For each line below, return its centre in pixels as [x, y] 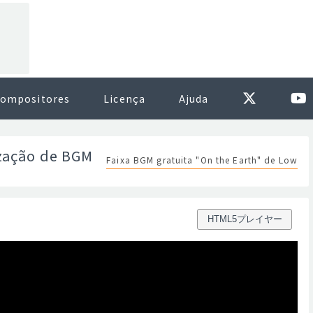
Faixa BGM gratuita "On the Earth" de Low [202, 159]
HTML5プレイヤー [245, 219]
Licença [124, 99]
